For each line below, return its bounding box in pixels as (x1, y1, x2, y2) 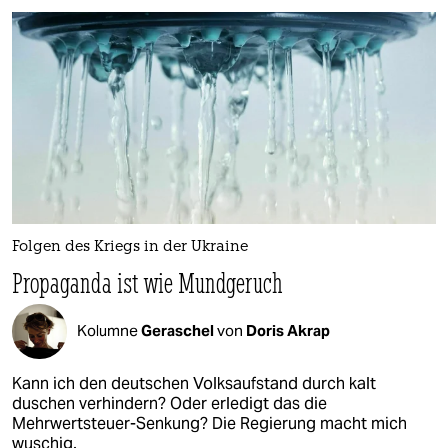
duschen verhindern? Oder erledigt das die (12, 392, 327, 414)
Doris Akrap (246, 321, 330, 341)
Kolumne (77, 321, 141, 341)
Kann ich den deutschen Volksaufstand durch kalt (12, 372, 376, 394)
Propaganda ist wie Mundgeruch (12, 264, 283, 300)
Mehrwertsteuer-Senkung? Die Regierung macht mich (12, 412, 407, 434)
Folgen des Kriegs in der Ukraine (12, 239, 248, 255)
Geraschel (141, 321, 217, 341)
